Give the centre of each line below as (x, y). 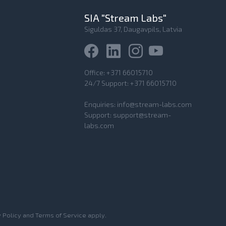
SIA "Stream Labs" (125, 18)
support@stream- (142, 115)
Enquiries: (101, 104)
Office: (95, 72)
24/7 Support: (107, 83)
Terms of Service (61, 215)
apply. (96, 215)
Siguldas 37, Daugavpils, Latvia (133, 29)
